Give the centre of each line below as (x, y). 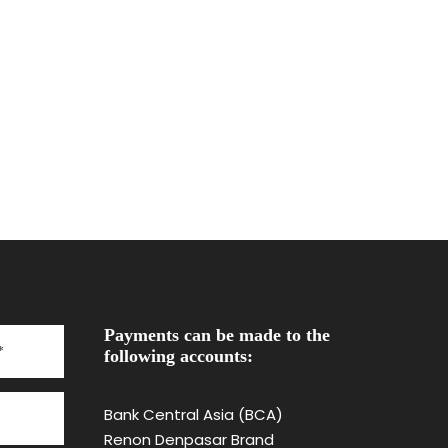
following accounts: (178, 355)
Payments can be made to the (216, 334)
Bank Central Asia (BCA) (193, 414)
